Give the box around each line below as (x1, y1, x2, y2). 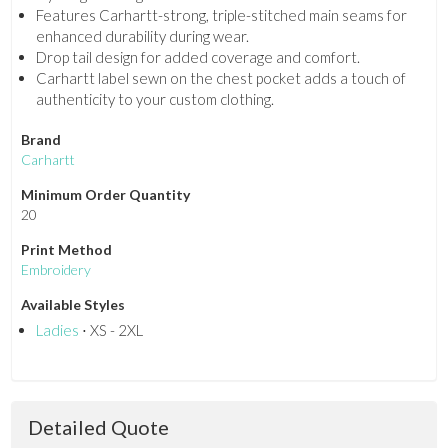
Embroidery (20, 261, 91, 279)
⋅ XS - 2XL (78, 321, 143, 340)
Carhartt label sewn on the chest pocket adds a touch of (35, 69, 406, 88)
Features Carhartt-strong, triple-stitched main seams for (35, 6, 407, 25)
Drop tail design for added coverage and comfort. (35, 48, 360, 67)
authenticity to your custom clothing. (35, 90, 274, 109)
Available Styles (20, 296, 125, 314)
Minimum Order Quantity (20, 186, 190, 204)
